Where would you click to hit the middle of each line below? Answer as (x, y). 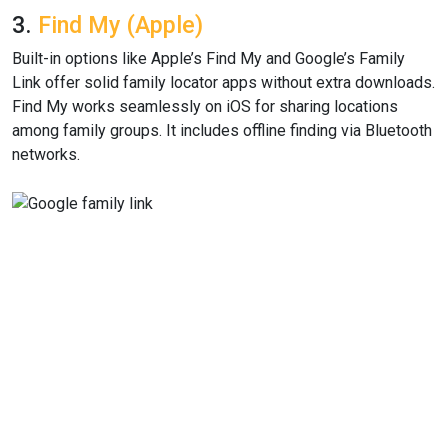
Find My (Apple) (120, 25)
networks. (46, 154)
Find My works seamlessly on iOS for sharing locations (205, 106)
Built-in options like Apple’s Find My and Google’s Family (208, 58)
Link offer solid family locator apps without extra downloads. (223, 82)
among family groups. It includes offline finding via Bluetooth (222, 130)
